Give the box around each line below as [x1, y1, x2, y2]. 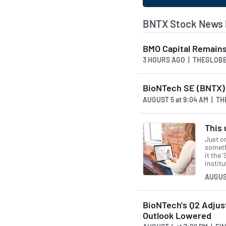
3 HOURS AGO [143, 55, 185, 65]
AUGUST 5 [143, 95, 176, 104]
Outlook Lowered [143, 209, 211, 221]
